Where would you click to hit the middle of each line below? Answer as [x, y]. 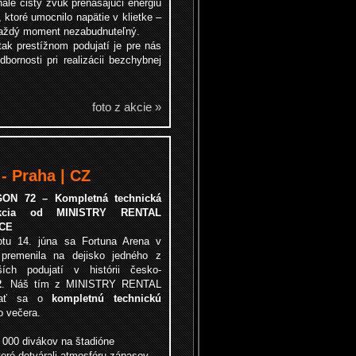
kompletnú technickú [106, 298]
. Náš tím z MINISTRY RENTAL [81, 284]
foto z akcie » [127, 107]
